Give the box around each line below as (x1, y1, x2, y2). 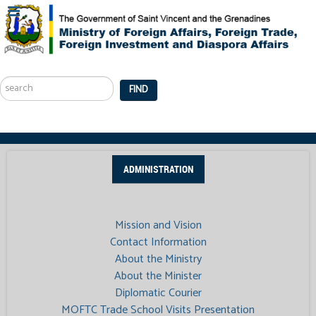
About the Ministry (114, 249, 202, 269)
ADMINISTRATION (123, 163, 193, 175)
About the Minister (114, 266, 202, 286)
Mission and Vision (114, 215, 202, 235)
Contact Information (109, 232, 207, 252)
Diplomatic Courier (114, 283, 202, 303)
